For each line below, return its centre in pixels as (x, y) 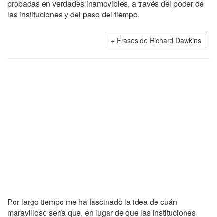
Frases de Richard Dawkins (159, 40)
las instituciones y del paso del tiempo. (73, 14)
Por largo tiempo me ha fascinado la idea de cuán (92, 202)
